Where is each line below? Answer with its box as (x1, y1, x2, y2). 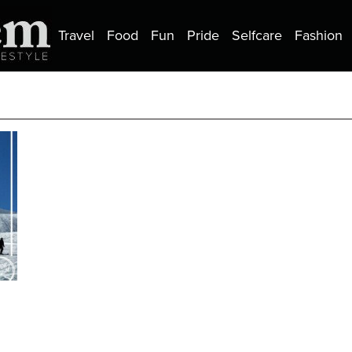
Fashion (295, 27, 343, 45)
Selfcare (232, 27, 282, 45)
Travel (58, 27, 94, 45)
